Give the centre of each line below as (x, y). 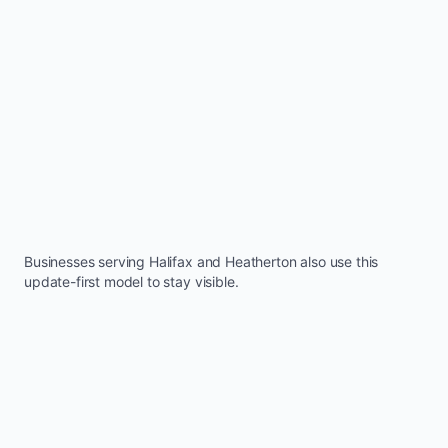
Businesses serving (86, 261)
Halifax (170, 261)
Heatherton (261, 261)
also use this (337, 261)
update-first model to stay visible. (131, 281)
